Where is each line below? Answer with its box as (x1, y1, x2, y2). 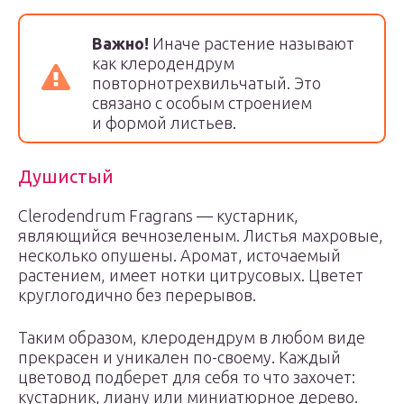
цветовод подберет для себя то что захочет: (18, 368, 355, 386)
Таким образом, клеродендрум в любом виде (18, 328, 365, 346)
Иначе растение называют (149, 34, 354, 52)
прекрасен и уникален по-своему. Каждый (18, 348, 341, 366)
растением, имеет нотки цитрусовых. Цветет (18, 266, 363, 284)
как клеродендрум (92, 54, 234, 72)
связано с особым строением (92, 94, 312, 112)
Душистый (18, 166, 114, 187)
